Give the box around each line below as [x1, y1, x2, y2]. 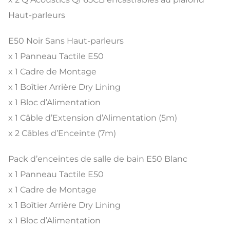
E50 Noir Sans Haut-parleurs [8, 35, 124, 46]
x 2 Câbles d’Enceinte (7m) [8, 128, 116, 138]
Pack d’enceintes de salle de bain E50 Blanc [8, 154, 187, 164]
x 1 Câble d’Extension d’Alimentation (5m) [8, 112, 177, 123]
